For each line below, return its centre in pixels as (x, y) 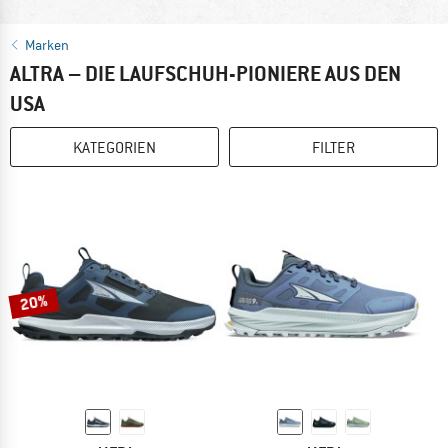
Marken (47, 45)
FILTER (333, 147)
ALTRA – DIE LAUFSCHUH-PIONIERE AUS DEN (205, 74)
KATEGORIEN (114, 147)
